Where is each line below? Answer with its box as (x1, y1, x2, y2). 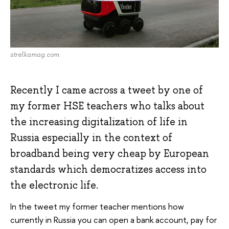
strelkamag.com (10, 50, 59, 59)
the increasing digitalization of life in (10, 114, 188, 128)
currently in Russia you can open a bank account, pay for (10, 214, 217, 226)
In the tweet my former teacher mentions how (10, 200, 184, 213)
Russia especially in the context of (10, 130, 172, 144)
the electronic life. (10, 178, 98, 192)
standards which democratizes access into (10, 162, 207, 176)
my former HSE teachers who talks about (10, 99, 204, 112)
